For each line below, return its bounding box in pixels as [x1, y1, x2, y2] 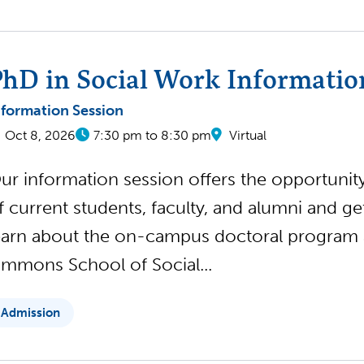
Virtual [229, 128, 266, 143]
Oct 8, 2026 [5, 128, 76, 143]
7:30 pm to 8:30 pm [93, 128, 211, 143]
